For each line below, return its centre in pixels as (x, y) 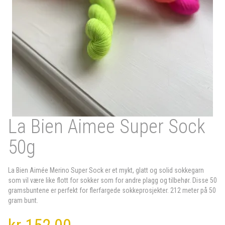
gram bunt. (23, 200)
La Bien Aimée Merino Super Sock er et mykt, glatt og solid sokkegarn (106, 170)
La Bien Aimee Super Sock (107, 127)
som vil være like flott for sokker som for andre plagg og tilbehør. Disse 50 (113, 180)
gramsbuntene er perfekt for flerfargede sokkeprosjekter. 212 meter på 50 (112, 190)
